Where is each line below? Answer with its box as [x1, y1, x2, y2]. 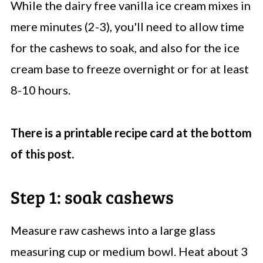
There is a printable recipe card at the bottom [10, 125, 252, 140]
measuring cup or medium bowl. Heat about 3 [10, 244, 248, 258]
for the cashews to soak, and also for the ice [10, 40, 240, 55]
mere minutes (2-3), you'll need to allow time [10, 19, 244, 33]
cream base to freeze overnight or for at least [10, 61, 249, 76]
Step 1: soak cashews [10, 184, 174, 209]
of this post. [10, 146, 74, 161]
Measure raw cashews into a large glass [10, 222, 215, 237]
